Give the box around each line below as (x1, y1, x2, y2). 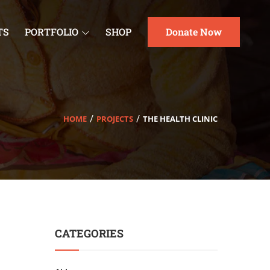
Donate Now (166, 25, 222, 38)
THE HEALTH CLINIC (143, 113, 218, 124)
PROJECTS (96, 113, 133, 124)
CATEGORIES (55, 226, 124, 240)
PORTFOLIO (25, 25, 78, 38)
